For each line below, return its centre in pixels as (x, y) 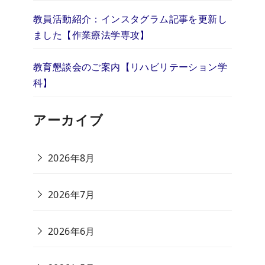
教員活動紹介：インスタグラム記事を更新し (130, 19)
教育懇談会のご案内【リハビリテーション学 (130, 67)
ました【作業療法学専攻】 (91, 35)
